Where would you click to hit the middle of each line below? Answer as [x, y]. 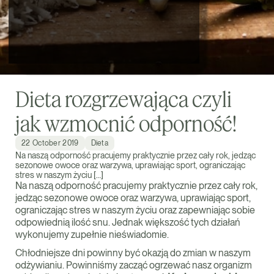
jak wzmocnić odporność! [126, 123]
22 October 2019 [50, 143]
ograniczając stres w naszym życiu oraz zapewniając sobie [135, 210]
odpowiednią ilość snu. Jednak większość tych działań [128, 222]
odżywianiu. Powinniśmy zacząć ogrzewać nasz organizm [134, 265]
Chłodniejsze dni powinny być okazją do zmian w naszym [133, 253]
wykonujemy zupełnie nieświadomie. [92, 235]
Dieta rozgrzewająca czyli [124, 99]
